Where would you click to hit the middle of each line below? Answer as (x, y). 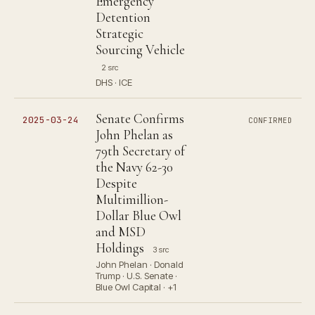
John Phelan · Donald (140, 264)
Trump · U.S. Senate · (136, 276)
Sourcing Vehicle (140, 50)
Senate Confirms (140, 118)
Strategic (120, 33)
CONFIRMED (271, 120)
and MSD (121, 232)
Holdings (120, 248)
